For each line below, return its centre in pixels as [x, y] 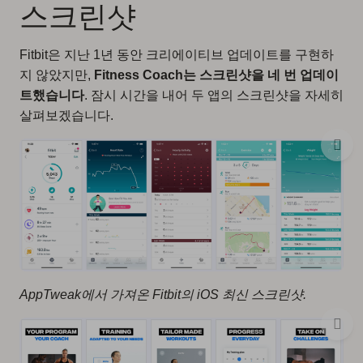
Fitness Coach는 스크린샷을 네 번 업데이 [216, 75]
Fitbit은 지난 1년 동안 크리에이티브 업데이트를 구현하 [177, 54]
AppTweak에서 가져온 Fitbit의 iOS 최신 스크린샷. [163, 295]
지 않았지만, [57, 75]
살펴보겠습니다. [66, 115]
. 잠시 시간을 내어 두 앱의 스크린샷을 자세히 [214, 95]
